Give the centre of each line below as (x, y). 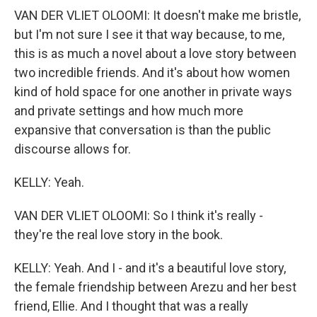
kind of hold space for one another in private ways (153, 92)
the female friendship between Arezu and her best (155, 287)
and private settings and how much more (129, 111)
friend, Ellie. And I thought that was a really (131, 306)
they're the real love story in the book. (119, 235)
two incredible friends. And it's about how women (152, 73)
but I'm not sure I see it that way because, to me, (149, 34)
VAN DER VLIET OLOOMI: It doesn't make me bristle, (157, 15)
